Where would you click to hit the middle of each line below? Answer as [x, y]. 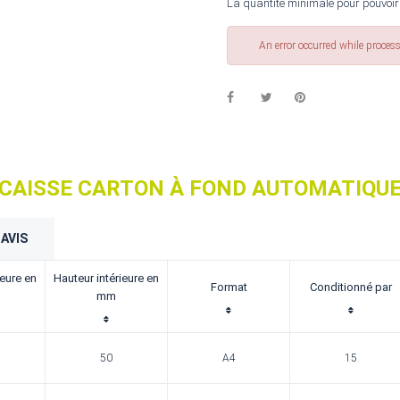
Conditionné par [351, 287]
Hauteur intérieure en [106, 278]
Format [229, 287]
